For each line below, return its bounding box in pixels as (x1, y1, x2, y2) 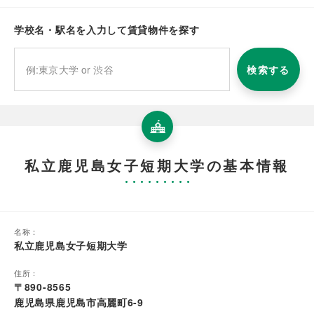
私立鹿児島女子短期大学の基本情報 (25, 155, 289, 176)
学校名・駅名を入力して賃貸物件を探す (14, 22, 200, 37)
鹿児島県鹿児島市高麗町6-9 (14, 295, 144, 310)
